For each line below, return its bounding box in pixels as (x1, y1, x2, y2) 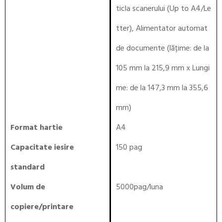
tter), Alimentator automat (116, 22, 208, 35)
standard (10, 161, 45, 174)
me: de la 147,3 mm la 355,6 (116, 82, 208, 95)
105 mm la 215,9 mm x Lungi (116, 62, 210, 75)
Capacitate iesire (10, 141, 74, 154)
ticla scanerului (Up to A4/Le (116, 2, 211, 15)
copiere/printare (10, 201, 73, 214)
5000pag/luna (116, 181, 163, 194)
